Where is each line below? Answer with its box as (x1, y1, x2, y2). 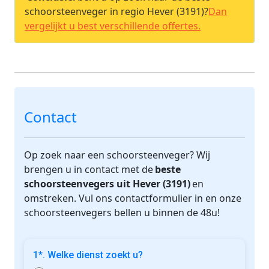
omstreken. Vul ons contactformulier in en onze (24, 191, 241, 205)
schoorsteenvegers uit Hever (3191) (24, 177, 190, 190)
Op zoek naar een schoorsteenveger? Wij (24, 148, 210, 162)
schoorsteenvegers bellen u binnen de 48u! (24, 205, 220, 219)
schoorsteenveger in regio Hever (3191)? (25, 4, 208, 18)
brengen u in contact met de (24, 162, 153, 176)
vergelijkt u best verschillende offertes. (25, 19, 201, 32)
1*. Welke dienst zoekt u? (33, 249, 143, 261)
